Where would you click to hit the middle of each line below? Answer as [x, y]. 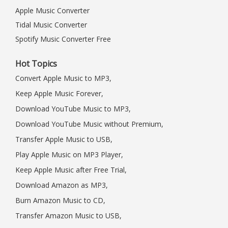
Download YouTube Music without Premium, [89, 124]
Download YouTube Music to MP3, [73, 109]
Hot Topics [36, 64]
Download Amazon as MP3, [62, 185]
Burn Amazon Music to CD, [60, 200]
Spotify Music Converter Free [63, 39]
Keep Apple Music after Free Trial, [71, 170]
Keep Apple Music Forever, [59, 93]
